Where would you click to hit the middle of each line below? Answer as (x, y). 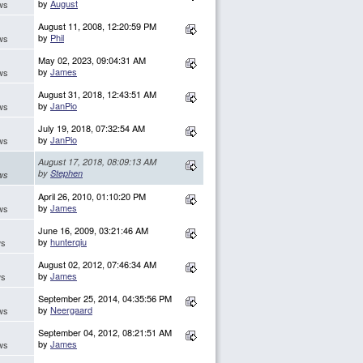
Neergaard (71, 310)
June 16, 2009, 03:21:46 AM (93, 231)
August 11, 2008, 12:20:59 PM (97, 26)
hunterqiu (68, 242)
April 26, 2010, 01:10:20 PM (92, 196)
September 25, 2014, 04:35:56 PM (105, 299)
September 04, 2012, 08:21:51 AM (105, 333)
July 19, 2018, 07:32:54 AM (92, 128)
